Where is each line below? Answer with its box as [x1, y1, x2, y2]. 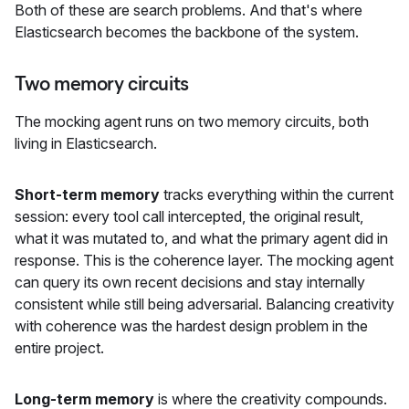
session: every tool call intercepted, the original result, [15, 206, 363, 225]
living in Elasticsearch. [15, 133, 157, 152]
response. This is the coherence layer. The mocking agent [15, 250, 393, 269]
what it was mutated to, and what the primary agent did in [15, 228, 388, 247]
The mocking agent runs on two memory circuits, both [15, 111, 369, 131]
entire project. [15, 338, 104, 357]
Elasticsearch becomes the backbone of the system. [15, 22, 359, 41]
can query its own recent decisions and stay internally [15, 272, 365, 291]
